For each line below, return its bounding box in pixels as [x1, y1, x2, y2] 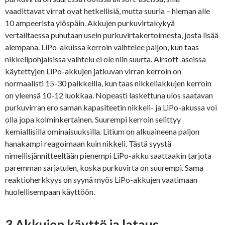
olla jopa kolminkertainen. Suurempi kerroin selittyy [5, 115, 181, 125]
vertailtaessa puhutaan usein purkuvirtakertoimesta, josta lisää [5, 30, 218, 40]
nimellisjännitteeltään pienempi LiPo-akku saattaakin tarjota [5, 151, 211, 161]
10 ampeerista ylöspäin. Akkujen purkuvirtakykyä [5, 18, 175, 28]
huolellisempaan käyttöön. [5, 187, 95, 197]
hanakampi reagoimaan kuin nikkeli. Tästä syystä [5, 139, 171, 149]
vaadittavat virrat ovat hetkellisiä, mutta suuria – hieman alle [5, 6, 210, 16]
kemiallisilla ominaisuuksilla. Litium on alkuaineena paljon [5, 127, 199, 137]
